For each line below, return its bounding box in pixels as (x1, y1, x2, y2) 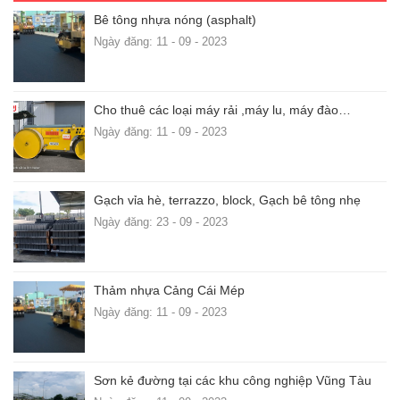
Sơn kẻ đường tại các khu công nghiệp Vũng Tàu (94, 372, 371, 387)
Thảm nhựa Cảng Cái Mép (94, 282, 245, 297)
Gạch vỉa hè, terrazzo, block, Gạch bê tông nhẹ (94, 192, 361, 207)
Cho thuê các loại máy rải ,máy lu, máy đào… (94, 102, 351, 117)
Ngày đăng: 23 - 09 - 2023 (94, 214, 228, 229)
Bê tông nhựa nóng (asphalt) (94, 12, 256, 27)
